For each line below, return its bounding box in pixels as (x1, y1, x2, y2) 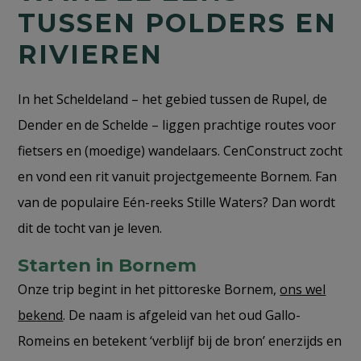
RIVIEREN (18, 38, 164, 70)
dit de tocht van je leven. (18, 218, 163, 237)
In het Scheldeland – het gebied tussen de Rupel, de (18, 89, 328, 108)
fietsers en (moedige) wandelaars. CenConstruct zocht (18, 141, 343, 160)
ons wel (280, 280, 326, 298)
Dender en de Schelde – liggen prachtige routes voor (18, 115, 337, 134)
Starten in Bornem (18, 253, 197, 276)
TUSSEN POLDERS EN (18, 6, 338, 39)
